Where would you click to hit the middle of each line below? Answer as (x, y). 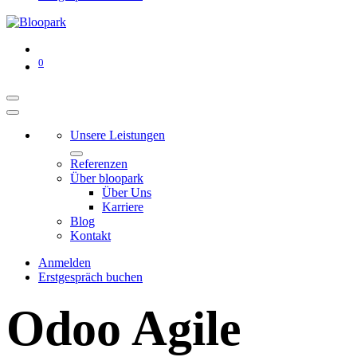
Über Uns (127, 193)
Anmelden (65, 263)
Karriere (123, 207)
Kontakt (90, 236)
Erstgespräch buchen (90, 277)
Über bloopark (107, 178)
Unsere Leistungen (118, 135)
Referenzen (99, 164)
